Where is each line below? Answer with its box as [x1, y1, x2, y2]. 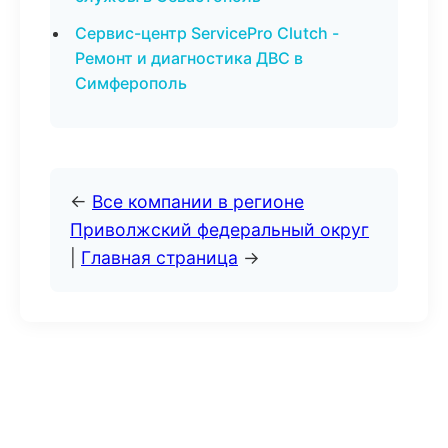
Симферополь [75, 73, 187, 93]
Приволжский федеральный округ [70, 219, 369, 240]
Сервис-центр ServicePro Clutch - [75, 23, 339, 43]
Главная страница [81, 247, 238, 268]
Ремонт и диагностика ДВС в [75, 48, 303, 68]
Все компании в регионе [92, 191, 304, 212]
